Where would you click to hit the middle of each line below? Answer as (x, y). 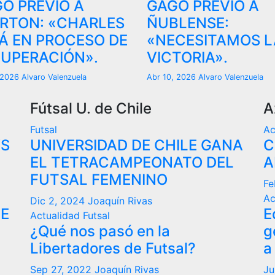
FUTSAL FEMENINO (99, 180)
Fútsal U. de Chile (91, 108)
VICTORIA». (187, 57)
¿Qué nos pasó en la (100, 231)
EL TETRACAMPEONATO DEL (132, 162)
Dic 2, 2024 (59, 201)
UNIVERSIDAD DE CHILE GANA (137, 145)
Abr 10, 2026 (172, 77)
